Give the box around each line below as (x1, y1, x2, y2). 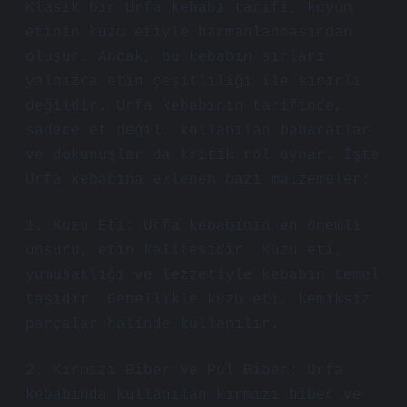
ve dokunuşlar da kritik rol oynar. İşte (25, 147, 380, 164)
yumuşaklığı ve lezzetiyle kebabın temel (25, 267, 380, 283)
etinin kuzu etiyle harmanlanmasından (25, 25, 352, 41)
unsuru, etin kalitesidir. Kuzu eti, (25, 243, 343, 259)
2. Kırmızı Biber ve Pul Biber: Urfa (25, 362, 343, 379)
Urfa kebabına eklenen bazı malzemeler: (25, 172, 371, 188)
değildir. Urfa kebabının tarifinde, (25, 98, 343, 114)
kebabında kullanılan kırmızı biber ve (25, 387, 362, 403)
